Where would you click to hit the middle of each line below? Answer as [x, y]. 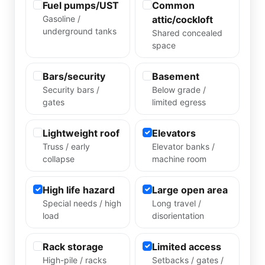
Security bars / [71, 90]
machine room [179, 159]
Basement [176, 76]
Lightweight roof [81, 133]
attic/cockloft [182, 20]
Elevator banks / [183, 146]
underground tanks [80, 31]
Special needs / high [82, 203]
